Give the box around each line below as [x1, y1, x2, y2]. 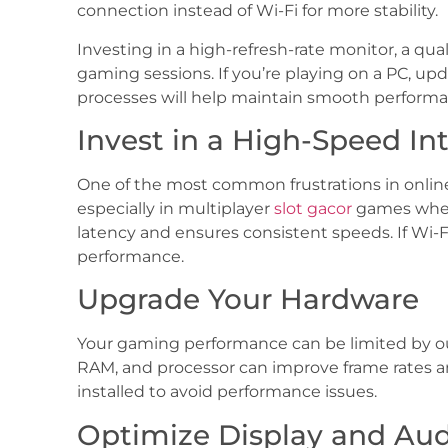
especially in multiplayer [77, 198, 274, 218]
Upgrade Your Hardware [77, 282, 419, 317]
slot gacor [274, 198, 352, 218]
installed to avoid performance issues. [77, 382, 377, 402]
